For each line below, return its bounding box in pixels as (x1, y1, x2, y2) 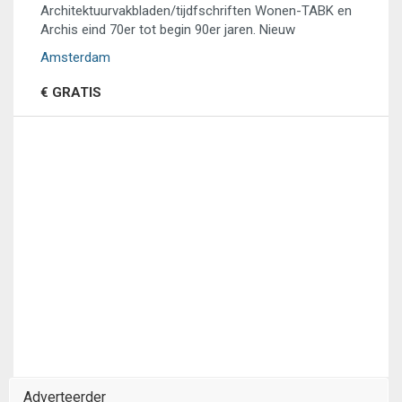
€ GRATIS (40, 84, 101, 100)
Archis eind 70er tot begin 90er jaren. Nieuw (40, 22, 295, 38)
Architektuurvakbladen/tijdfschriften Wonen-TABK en (40, 3, 352, 19)
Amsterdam (40, 49, 110, 66)
